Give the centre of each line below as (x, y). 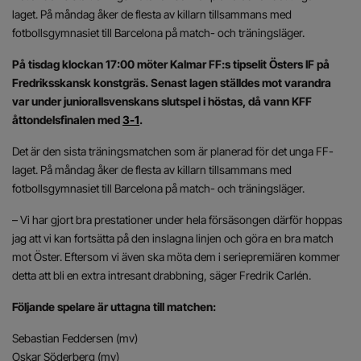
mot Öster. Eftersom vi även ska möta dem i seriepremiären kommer (176, 257)
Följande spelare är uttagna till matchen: (114, 307)
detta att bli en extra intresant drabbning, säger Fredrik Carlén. (162, 275)
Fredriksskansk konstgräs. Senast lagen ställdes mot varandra (172, 83)
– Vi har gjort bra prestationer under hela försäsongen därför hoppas (177, 220)
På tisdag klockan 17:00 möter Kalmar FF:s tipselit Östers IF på (171, 64)
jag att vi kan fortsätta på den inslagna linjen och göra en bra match (173, 238)
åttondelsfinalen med (67, 120)
